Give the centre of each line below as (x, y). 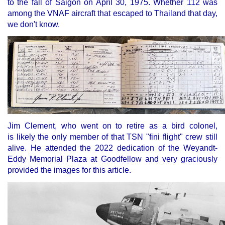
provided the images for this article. (69, 170)
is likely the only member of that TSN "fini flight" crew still (113, 137)
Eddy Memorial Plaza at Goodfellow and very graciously (113, 159)
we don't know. (34, 24)
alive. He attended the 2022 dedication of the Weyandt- (113, 148)
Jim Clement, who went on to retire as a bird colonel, (113, 126)
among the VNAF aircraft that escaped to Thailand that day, (113, 13)
